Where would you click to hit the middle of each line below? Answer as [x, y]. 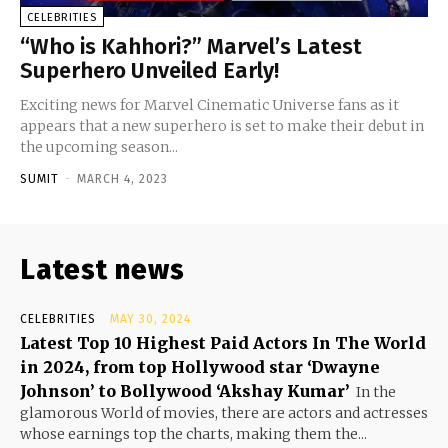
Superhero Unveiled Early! [149, 71]
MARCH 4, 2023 [122, 179]
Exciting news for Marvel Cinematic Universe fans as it [209, 105]
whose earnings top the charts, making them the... [193, 434]
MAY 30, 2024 [150, 319]
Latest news [102, 270]
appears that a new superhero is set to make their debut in [222, 126]
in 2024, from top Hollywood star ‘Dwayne [200, 367]
